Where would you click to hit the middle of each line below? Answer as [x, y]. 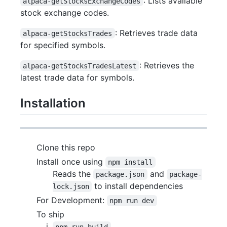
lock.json [71, 186]
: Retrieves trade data [157, 33]
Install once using [71, 161]
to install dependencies [138, 186]
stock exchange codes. [65, 12]
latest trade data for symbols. [77, 77]
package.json [120, 174]
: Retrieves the [168, 65]
